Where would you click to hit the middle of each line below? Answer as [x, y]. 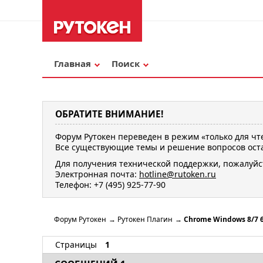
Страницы [76, 245]
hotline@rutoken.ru [178, 174]
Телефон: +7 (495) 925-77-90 [110, 184]
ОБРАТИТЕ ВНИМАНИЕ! [109, 114]
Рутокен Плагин [145, 220]
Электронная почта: [97, 174]
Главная [73, 63]
